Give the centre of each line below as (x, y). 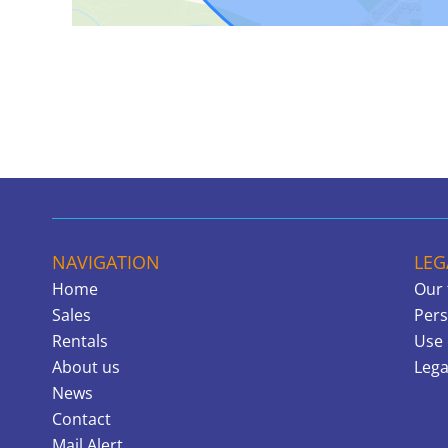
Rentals (80, 341)
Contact (81, 419)
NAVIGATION (106, 262)
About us (86, 367)
